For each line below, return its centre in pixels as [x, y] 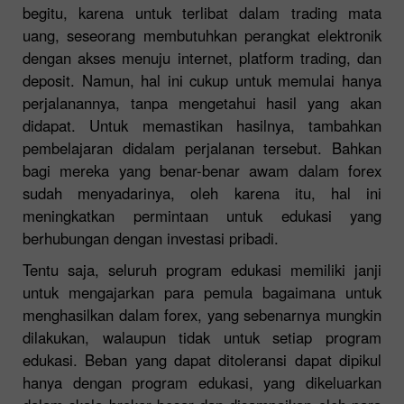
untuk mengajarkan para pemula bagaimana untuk [202, 292]
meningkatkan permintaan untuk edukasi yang [202, 215]
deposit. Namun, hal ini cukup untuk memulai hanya [202, 80]
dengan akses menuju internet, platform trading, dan [202, 57]
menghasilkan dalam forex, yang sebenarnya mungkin [202, 314]
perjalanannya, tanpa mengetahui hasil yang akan [202, 102]
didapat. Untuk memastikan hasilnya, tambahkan [202, 125]
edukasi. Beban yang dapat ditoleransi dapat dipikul [202, 359]
